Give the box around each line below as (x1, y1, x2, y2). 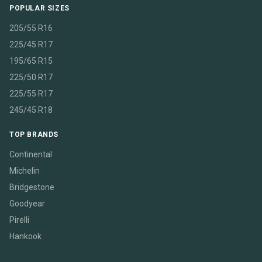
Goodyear (9, 199, 45, 208)
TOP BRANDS (9, 130, 58, 139)
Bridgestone (9, 182, 54, 192)
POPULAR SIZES (9, 4, 70, 12)
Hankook (9, 232, 42, 241)
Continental (9, 150, 52, 159)
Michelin (9, 166, 40, 175)
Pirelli (9, 215, 29, 225)
